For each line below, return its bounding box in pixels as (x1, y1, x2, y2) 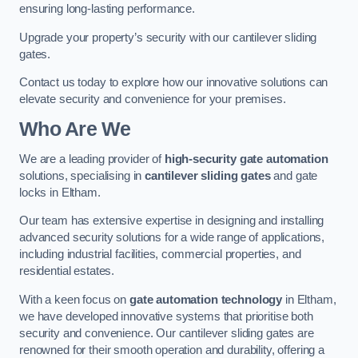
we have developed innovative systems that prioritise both (19, 309, 313, 323)
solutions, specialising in (19, 169, 145, 182)
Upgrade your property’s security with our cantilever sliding (19, 30, 317, 44)
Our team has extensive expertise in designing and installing (19, 214, 324, 228)
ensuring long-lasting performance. (19, 2, 196, 16)
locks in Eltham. (19, 185, 101, 199)
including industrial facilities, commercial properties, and (19, 248, 301, 261)
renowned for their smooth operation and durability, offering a (19, 343, 324, 356)
